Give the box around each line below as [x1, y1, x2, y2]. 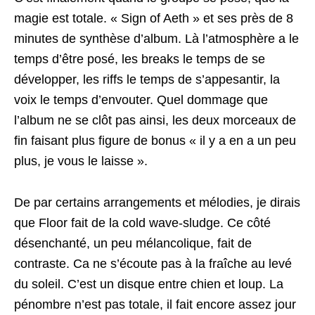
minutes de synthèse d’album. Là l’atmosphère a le [14, 32, 299, 46]
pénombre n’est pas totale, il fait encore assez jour [14, 297, 296, 311]
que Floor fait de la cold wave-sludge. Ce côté [14, 216, 271, 230]
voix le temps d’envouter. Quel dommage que [14, 93, 268, 107]
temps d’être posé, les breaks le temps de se [14, 52, 265, 66]
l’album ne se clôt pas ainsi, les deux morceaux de [14, 113, 296, 127]
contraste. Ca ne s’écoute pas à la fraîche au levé [14, 257, 292, 271]
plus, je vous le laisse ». [14, 154, 148, 168]
